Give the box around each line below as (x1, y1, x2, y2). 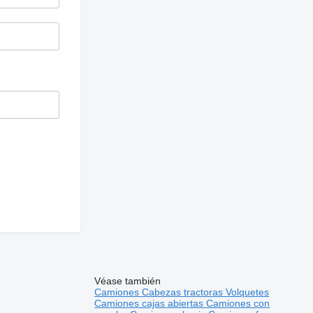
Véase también (94, 275, 161, 286)
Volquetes (226, 286, 270, 298)
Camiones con (206, 297, 270, 309)
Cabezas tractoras (142, 286, 226, 298)
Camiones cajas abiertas (94, 297, 207, 309)
